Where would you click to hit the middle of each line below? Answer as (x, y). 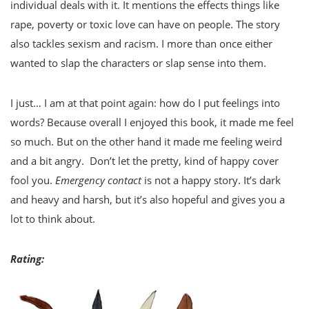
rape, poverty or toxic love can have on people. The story (145, 24)
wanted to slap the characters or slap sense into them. (138, 63)
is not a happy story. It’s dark (211, 180)
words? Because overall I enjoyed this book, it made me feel (152, 122)
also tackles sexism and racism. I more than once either (141, 44)
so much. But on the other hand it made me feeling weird (146, 142)
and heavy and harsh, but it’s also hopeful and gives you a (148, 200)
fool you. (33, 180)
